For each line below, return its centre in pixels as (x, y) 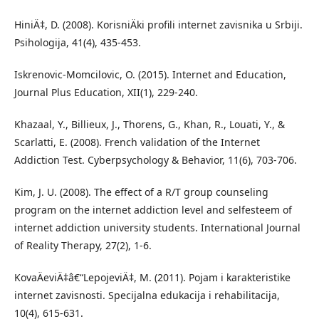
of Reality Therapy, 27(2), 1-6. (83, 245)
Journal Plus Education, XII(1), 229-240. (106, 92)
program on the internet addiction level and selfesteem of (153, 210)
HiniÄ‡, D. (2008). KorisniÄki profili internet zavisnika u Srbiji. (158, 25)
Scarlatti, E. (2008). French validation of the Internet (137, 142)
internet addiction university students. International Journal (157, 228)
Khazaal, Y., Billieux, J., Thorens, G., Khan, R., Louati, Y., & (150, 124)
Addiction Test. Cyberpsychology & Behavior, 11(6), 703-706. (156, 160)
